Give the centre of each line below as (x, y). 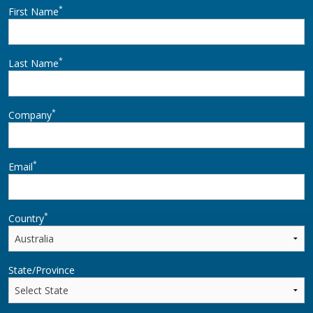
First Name (34, 11)
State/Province (42, 270)
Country (26, 218)
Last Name (34, 63)
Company (30, 115)
